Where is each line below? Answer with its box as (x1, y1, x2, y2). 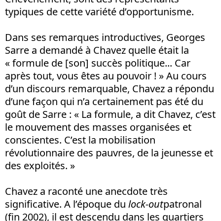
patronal (163, 197, 202, 211)
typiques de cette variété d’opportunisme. (5, 5, 194, 18)
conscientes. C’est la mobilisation (5, 133, 155, 147)
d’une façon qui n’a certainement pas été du (5, 95, 203, 108)
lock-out (128, 197, 163, 211)
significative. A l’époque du (5, 197, 128, 211)
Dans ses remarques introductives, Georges (5, 31, 205, 44)
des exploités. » (5, 159, 75, 172)
